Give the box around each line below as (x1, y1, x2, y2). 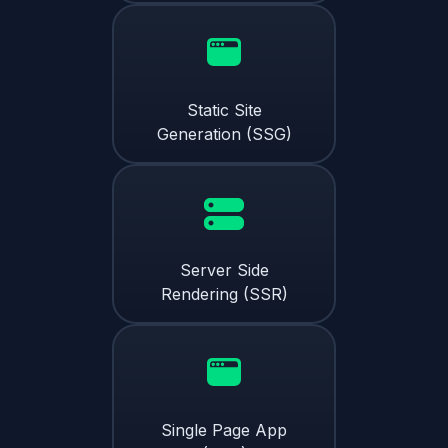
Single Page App (161, 419, 287, 440)
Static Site (186, 99, 262, 120)
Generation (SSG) (156, 123, 292, 144)
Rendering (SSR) (160, 283, 288, 304)
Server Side (179, 259, 269, 280)
